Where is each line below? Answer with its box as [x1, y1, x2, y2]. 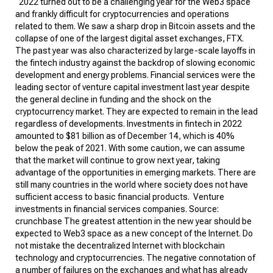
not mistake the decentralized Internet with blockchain [15, 240, 225, 250]
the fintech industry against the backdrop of [15, 57, 186, 68]
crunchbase [15, 216, 62, 226]
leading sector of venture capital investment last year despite [15, 82, 250, 92]
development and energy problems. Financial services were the [15, 69, 255, 80]
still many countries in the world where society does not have [15, 179, 248, 190]
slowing [186, 57, 218, 68]
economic [218, 57, 255, 68]
